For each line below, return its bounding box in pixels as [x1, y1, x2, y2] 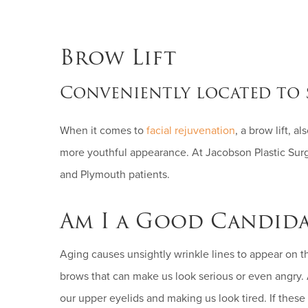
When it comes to [60, 124, 146, 137]
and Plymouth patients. [60, 168, 170, 181]
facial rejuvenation [146, 124, 235, 137]
